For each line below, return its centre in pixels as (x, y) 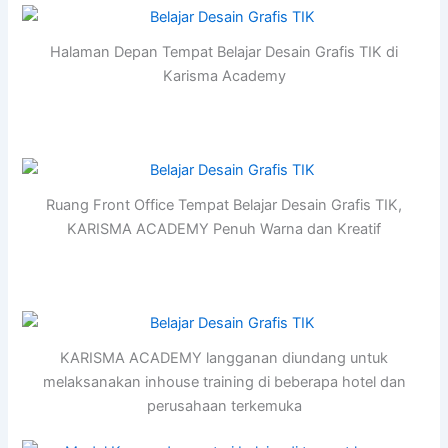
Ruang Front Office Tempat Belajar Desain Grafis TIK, (224, 205)
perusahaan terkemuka (224, 406)
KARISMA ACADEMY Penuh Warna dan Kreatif (224, 229)
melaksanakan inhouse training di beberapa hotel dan (224, 382)
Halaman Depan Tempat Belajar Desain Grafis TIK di (224, 52)
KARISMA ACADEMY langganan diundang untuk (224, 358)
